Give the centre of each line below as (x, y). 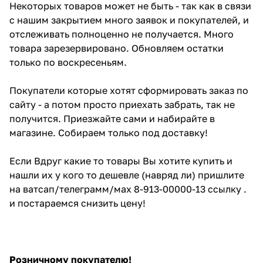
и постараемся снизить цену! (77, 203)
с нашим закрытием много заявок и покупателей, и (129, 20)
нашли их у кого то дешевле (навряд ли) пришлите (127, 175)
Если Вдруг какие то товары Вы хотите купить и (121, 161)
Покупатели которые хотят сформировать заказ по (129, 90)
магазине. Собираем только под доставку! (109, 132)
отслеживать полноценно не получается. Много (122, 34)
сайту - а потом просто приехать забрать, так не (122, 104)
